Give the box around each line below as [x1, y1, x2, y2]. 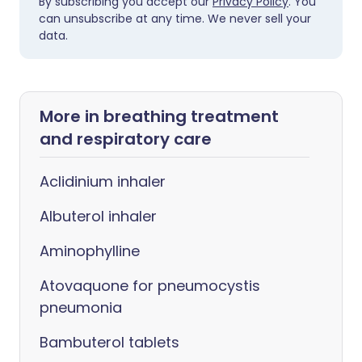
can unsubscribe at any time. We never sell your [39, 11, 311, 27]
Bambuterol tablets [40, 332, 179, 352]
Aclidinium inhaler [40, 171, 166, 192]
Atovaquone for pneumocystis [40, 276, 260, 296]
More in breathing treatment [40, 105, 279, 128]
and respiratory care [40, 128, 212, 150]
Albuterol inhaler [40, 206, 157, 226]
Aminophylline [40, 241, 140, 261]
